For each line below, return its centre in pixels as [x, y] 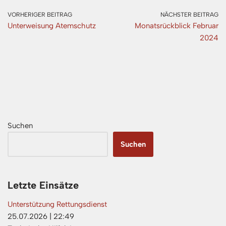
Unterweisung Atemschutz [52, 25]
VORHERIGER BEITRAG [40, 14]
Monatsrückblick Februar [177, 25]
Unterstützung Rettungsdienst [57, 204]
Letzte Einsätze [43, 185]
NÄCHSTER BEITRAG [189, 14]
